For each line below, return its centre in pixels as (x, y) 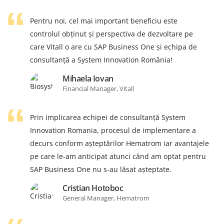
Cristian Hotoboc (93, 188)
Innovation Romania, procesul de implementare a (113, 130)
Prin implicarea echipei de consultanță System (108, 117)
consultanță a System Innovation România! (101, 59)
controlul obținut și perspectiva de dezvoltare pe (111, 33)
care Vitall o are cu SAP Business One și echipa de (113, 46)
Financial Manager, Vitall (98, 88)
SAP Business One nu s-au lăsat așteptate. (101, 169)
